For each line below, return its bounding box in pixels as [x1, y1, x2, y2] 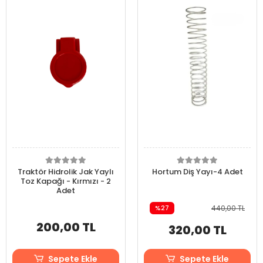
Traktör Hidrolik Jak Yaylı [18, 166, 114, 177]
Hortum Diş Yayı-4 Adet [151, 166, 243, 177]
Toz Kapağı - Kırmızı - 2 [21, 176, 111, 187]
